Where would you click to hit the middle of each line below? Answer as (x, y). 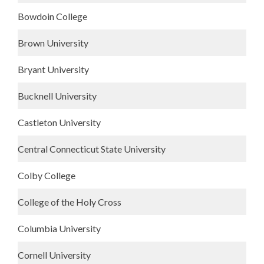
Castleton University (59, 122)
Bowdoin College (52, 16)
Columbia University (59, 228)
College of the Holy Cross (70, 202)
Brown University (53, 43)
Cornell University (54, 255)
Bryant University (53, 69)
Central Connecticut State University (92, 149)
